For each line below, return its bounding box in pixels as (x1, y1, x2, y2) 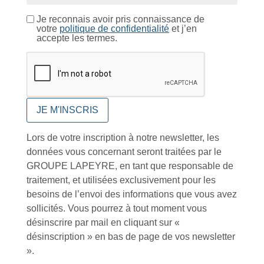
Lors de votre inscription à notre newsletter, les (27, 133, 219, 143)
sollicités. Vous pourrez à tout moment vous (27, 203, 207, 214)
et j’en (169, 24, 197, 34)
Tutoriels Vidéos (6, 103, 74, 114)
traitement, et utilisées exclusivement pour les (27, 175, 216, 186)
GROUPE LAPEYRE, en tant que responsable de (27, 161, 233, 171)
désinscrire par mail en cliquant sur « (27, 217, 180, 228)
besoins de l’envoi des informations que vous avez (27, 189, 237, 200)
